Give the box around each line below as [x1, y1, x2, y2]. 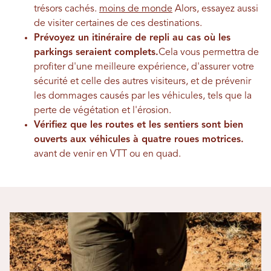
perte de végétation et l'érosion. [34, 105, 174, 116]
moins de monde [99, 4, 172, 14]
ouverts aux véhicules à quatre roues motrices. [34, 134, 244, 145]
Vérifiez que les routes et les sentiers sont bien [34, 120, 243, 130]
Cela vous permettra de [158, 47, 259, 57]
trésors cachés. [34, 4, 99, 14]
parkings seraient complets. [34, 47, 158, 57]
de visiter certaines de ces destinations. [34, 18, 202, 28]
